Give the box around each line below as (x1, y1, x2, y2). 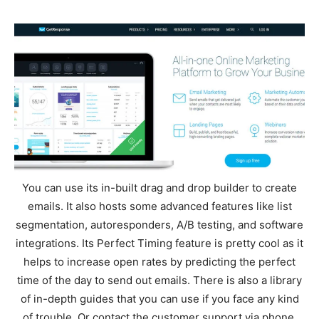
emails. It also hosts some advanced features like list (27, 199, 292, 213)
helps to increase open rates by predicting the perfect (23, 254, 296, 268)
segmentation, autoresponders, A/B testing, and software (16, 217, 303, 231)
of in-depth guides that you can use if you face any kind (20, 291, 299, 305)
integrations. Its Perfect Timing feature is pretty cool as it (16, 236, 303, 250)
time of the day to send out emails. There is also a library (17, 273, 302, 287)
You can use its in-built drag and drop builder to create (22, 180, 297, 194)
